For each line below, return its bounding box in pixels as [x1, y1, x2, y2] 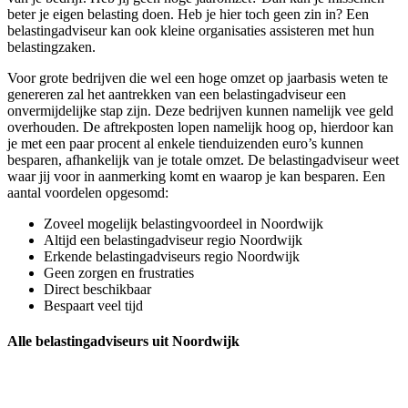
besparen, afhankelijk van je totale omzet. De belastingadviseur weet [7, 152, 399, 168]
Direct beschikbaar [44, 281, 151, 298]
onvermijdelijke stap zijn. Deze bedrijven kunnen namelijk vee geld [7, 103, 393, 119]
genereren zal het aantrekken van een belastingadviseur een [7, 87, 346, 103]
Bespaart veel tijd [44, 298, 143, 314]
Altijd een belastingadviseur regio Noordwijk [44, 232, 302, 249]
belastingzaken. [7, 39, 96, 56]
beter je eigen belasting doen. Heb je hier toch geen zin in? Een [7, 6, 369, 23]
